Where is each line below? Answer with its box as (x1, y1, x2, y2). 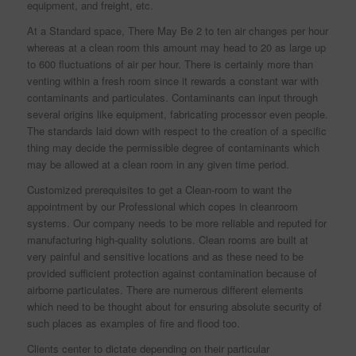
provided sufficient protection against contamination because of (26, 265, 317, 281)
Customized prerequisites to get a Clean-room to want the (26, 182, 292, 198)
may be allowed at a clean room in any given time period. (26, 157, 289, 172)
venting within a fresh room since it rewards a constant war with (26, 73, 319, 89)
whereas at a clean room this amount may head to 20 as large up (26, 40, 326, 56)
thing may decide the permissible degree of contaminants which (26, 140, 319, 156)
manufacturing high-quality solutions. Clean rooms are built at (26, 232, 308, 248)
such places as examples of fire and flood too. (26, 315, 240, 331)
